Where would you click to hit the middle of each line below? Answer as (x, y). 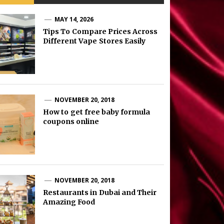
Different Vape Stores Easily (94, 41)
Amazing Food (69, 202)
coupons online (71, 121)
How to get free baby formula (96, 112)
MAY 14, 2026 (74, 19)
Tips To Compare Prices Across (100, 31)
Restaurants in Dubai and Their (100, 192)
